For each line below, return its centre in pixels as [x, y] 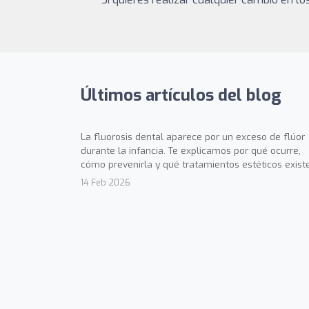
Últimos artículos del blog [181, 96]
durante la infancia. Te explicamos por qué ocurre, [191, 151]
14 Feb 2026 [106, 183]
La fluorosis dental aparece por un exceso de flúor [193, 137]
